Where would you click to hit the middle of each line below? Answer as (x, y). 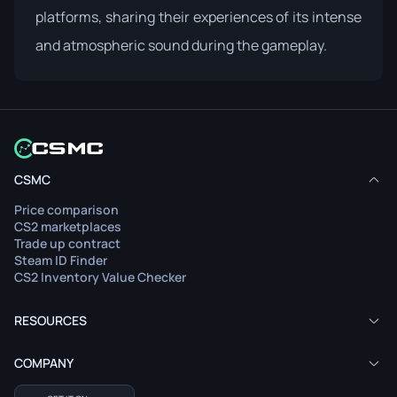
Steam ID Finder (61, 261)
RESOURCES (51, 321)
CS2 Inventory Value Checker (100, 277)
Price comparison (66, 210)
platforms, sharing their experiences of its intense (198, 16)
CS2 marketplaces (68, 227)
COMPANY (44, 363)
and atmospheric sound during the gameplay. (181, 45)
